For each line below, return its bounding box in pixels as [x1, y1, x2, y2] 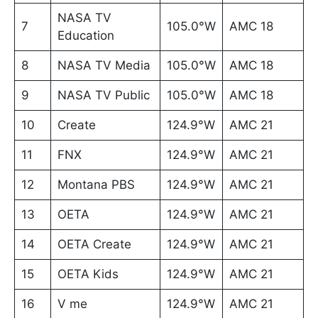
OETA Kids [57, 267, 119, 282]
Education [57, 28, 114, 43]
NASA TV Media [57, 58, 150, 73]
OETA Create [57, 237, 131, 252]
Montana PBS [57, 177, 135, 192]
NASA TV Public [57, 88, 150, 103]
